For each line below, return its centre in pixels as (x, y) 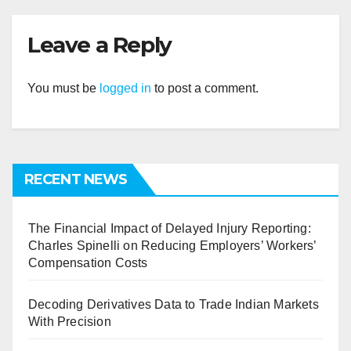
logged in (125, 88)
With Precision (70, 321)
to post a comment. (205, 88)
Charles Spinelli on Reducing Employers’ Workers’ (172, 245)
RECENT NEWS (76, 179)
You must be (63, 88)
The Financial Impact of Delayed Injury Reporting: (170, 228)
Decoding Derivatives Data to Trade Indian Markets (174, 304)
